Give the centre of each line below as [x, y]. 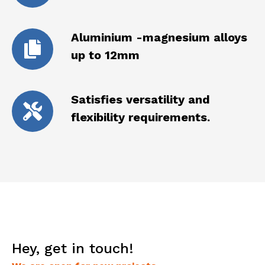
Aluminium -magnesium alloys [159, 38]
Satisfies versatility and [140, 100]
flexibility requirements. [140, 117]
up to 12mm [105, 55]
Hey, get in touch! [73, 249]
